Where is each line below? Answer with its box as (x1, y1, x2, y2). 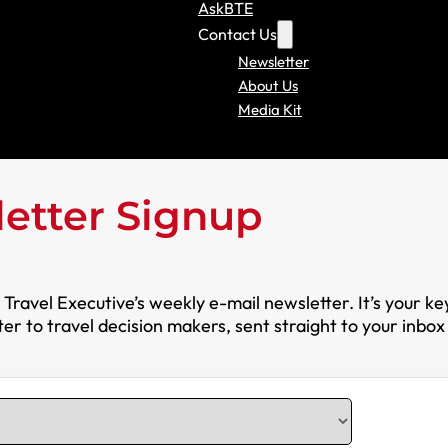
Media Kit (237, 99, 302, 119)
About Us (237, 75, 298, 95)
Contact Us (197, 23, 277, 44)
